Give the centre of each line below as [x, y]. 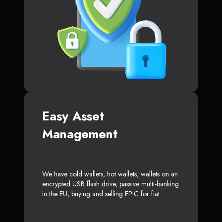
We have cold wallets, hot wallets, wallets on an [110, 174]
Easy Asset [73, 116]
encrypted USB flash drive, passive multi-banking [111, 184]
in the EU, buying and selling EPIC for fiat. [102, 194]
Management [80, 134]
